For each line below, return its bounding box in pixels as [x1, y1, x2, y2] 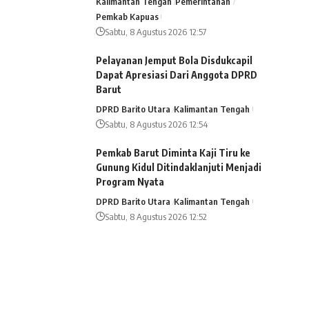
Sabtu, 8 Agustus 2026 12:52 [104, 210, 207, 222]
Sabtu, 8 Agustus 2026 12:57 [104, 26, 206, 37]
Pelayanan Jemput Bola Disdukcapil [95, 54, 252, 66]
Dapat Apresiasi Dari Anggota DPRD [95, 68, 257, 81]
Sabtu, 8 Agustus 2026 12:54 [104, 118, 208, 130]
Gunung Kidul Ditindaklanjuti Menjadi [95, 161, 261, 173]
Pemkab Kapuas [95, 10, 159, 22]
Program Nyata [95, 175, 164, 188]
